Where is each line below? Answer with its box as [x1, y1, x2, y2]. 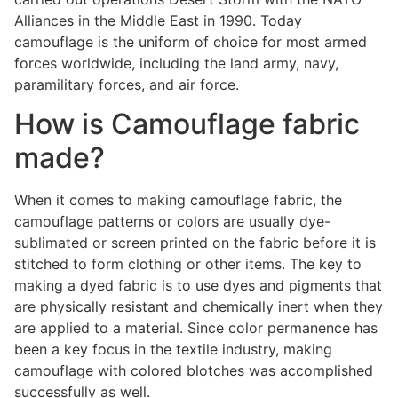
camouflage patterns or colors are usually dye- [14, 212, 330, 231]
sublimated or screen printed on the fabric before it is [14, 234, 376, 252]
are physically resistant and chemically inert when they [14, 298, 383, 316]
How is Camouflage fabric [14, 107, 360, 142]
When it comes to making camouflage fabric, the [14, 191, 342, 210]
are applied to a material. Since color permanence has [14, 319, 378, 338]
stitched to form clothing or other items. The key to [14, 255, 362, 274]
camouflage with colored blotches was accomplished [14, 362, 373, 380]
